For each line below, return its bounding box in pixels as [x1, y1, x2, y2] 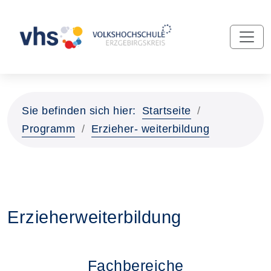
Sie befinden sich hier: [22, 105, 136, 117]
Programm [22, 123, 75, 135]
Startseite [142, 105, 191, 117]
